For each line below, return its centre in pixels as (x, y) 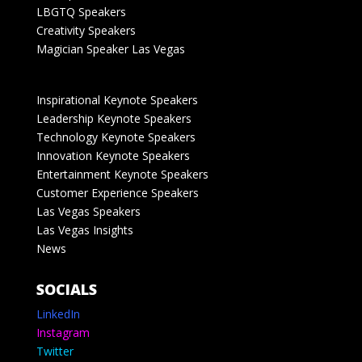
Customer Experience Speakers (117, 193)
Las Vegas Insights (84, 230)
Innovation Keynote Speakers (113, 156)
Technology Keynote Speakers (116, 137)
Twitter (55, 351)
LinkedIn (58, 314)
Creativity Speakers (86, 31)
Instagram (63, 333)
